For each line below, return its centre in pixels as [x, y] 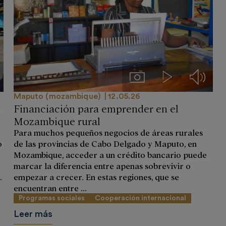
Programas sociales [51, 199]
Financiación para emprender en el [96, 108]
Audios [209, 76]
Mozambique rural [57, 121]
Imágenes [153, 76]
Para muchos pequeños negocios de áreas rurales [108, 132]
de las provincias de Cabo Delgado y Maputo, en [105, 144]
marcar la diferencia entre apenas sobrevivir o [102, 166]
